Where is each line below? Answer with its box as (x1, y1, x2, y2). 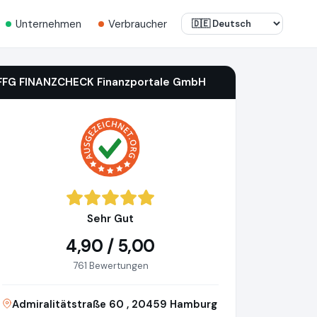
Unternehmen (16, 16, 81, 31)
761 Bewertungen (72, 260, 149, 272)
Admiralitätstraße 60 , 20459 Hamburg (12, 297, 217, 312)
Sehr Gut (87, 212, 134, 226)
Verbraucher (108, 16, 167, 31)
